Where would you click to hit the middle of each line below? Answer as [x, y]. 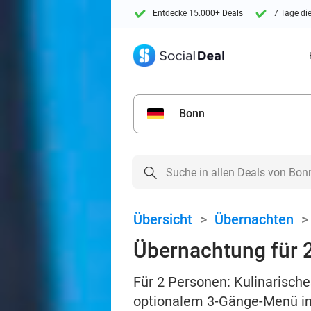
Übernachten [254, 219]
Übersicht [163, 219]
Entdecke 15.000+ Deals [198, 14]
